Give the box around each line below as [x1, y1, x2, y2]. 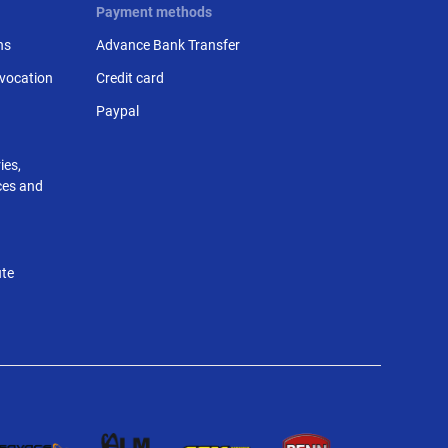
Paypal [96, 103, 140, 119]
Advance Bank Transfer [96, 37, 241, 53]
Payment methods [96, 4, 213, 20]
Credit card [96, 70, 165, 86]
